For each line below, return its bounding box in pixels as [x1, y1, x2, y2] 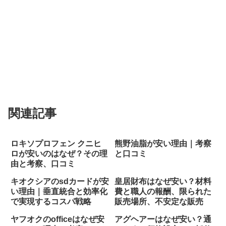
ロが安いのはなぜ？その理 [11, 149, 107, 158]
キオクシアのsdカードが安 [11, 177, 109, 186]
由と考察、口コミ [11, 159, 75, 168]
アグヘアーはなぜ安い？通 [114, 215, 211, 224]
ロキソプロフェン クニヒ [11, 139, 101, 148]
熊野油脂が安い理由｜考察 [114, 139, 211, 148]
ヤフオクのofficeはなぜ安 [11, 215, 104, 224]
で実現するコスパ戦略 [11, 197, 91, 206]
